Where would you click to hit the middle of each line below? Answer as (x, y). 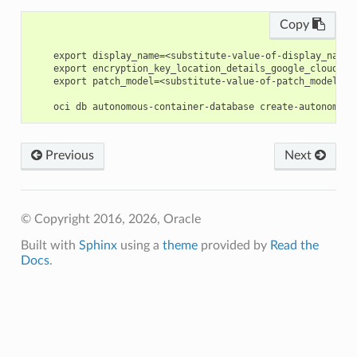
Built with (49, 246)
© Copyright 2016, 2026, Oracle (110, 220)
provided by (233, 246)
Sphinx (98, 246)
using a (139, 246)
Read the (294, 246)
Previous (68, 156)
